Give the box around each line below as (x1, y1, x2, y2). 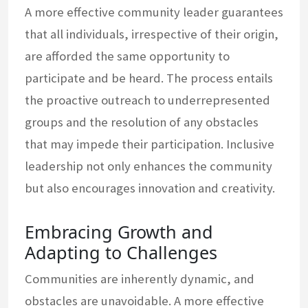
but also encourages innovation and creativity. (25, 180, 275, 197)
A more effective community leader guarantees (25, 4, 283, 21)
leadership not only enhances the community (25, 158, 272, 175)
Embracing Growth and (25, 220, 213, 244)
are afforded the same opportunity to (25, 48, 230, 65)
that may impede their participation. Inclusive (25, 136, 274, 153)
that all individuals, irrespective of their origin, (25, 26, 278, 43)
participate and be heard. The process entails (25, 70, 273, 87)
